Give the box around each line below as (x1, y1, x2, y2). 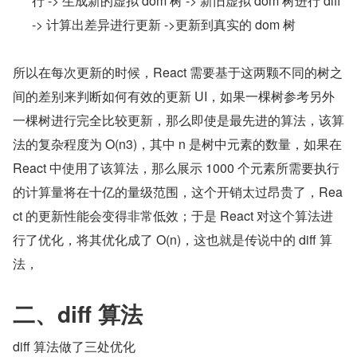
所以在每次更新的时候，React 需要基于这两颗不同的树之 (13, 63, 343, 81)
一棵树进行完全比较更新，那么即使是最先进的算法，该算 (13, 111, 344, 129)
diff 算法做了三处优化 (13, 337, 135, 355)
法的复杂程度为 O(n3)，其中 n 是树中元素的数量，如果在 (13, 135, 342, 153)
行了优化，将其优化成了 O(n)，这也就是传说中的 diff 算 (13, 230, 332, 249)
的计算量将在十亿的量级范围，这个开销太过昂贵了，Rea (13, 182, 343, 201)
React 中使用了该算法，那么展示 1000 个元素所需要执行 (13, 159, 339, 177)
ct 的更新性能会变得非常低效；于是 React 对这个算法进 (13, 206, 333, 225)
